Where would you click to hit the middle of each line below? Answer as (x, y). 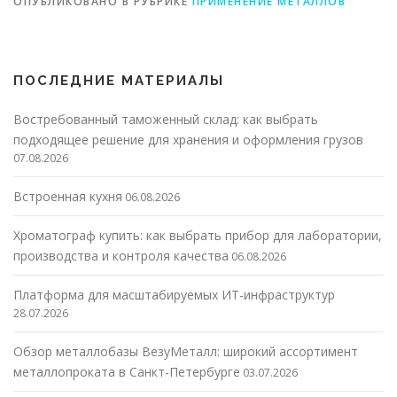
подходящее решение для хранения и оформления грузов (188, 139)
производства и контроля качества (121, 255)
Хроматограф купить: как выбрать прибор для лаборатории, (198, 235)
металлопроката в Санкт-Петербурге (127, 371)
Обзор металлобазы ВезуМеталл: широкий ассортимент (186, 351)
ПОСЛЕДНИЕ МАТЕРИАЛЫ (119, 80)
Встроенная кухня (68, 196)
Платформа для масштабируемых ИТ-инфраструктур (174, 294)
